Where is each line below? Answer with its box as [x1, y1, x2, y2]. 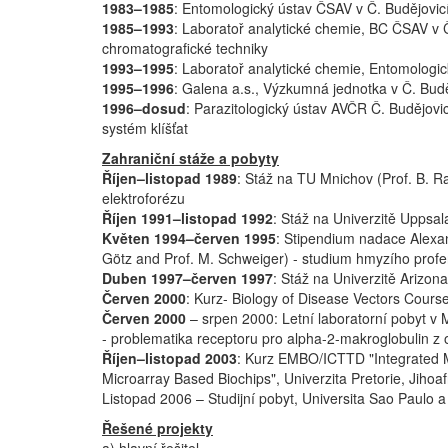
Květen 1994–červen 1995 [102, 227, 276, 248]
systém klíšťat [102, 117, 188, 138]
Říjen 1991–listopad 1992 [102, 207, 273, 228]
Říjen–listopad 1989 [102, 167, 237, 188]
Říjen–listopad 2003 [102, 347, 237, 368]
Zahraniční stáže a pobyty [102, 147, 279, 168]
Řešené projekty [102, 417, 213, 438]
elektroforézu [102, 187, 185, 208]
